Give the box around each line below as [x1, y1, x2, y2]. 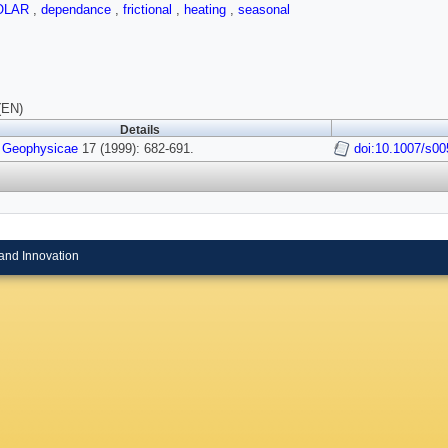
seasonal [238, 2, 290, 18]
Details [120, 124, 160, 137]
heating [184, 2, 230, 18]
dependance [41, 2, 115, 18]
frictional [123, 2, 176, 18]
